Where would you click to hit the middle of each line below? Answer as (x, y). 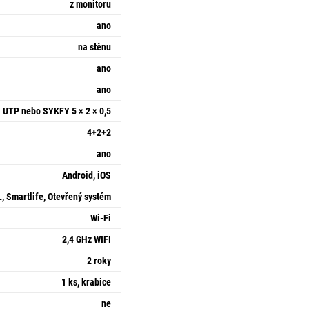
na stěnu (94, 47)
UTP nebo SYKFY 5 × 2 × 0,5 (57, 111)
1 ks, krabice (86, 282)
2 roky (99, 261)
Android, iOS (87, 175)
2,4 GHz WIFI (87, 239)
